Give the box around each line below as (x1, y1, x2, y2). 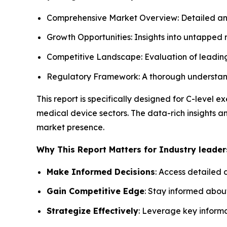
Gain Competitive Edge (47, 186, 144, 197)
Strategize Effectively (47, 206, 138, 216)
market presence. (36, 122, 104, 132)
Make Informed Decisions (47, 166, 155, 177)
